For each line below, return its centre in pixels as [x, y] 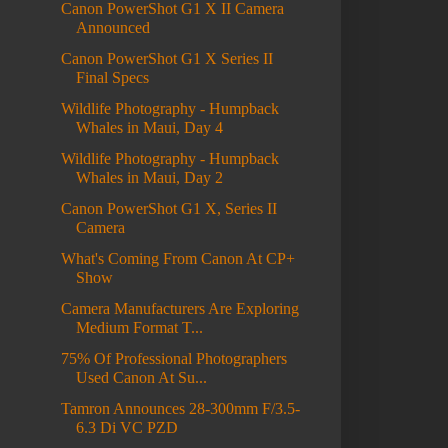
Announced [112, 28]
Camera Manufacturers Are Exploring [179, 309]
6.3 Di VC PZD [126, 428]
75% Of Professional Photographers [173, 359]
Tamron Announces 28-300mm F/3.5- [180, 409]
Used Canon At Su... [141, 378]
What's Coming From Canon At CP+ [177, 259]
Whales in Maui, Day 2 [149, 178]
